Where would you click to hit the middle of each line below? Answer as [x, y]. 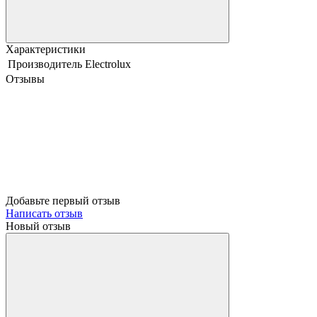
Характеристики [46, 49]
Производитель [45, 64]
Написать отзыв [44, 213]
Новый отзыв [38, 226]
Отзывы [25, 79]
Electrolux [108, 64]
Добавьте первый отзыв [63, 200]
